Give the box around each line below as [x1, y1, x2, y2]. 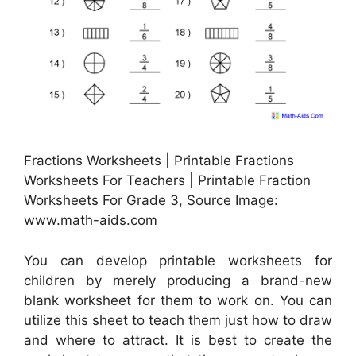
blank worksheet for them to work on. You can [24, 292, 332, 308]
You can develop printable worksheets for [24, 252, 332, 269]
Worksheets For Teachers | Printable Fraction [24, 172, 311, 189]
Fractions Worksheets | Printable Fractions [24, 153, 294, 169]
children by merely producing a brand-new [24, 272, 332, 288]
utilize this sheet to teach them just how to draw [24, 311, 332, 328]
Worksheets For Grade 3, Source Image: [24, 192, 278, 209]
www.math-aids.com [24, 212, 157, 229]
